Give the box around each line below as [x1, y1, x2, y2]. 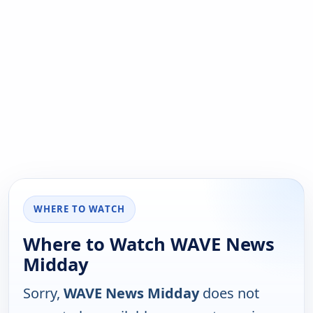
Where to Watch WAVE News [23, 232, 275, 257]
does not [199, 284, 259, 303]
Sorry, [23, 284, 64, 303]
